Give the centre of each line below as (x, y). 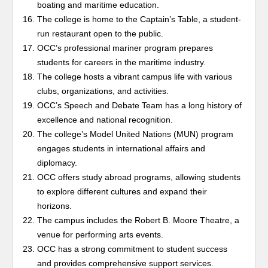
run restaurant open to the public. (100, 33)
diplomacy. (57, 163)
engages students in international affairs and (121, 148)
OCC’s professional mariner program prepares (125, 48)
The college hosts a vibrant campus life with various (135, 77)
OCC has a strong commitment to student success (133, 249)
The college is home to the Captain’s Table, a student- (139, 19)
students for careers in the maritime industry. (122, 62)
